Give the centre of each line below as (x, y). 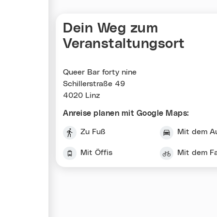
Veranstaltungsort (124, 44)
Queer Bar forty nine (100, 72)
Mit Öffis (96, 152)
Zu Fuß (93, 132)
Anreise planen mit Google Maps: (126, 113)
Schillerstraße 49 (94, 84)
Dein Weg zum (110, 28)
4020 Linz (82, 95)
